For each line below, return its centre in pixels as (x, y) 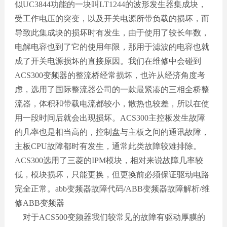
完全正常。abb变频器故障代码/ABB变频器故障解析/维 (112, 188)
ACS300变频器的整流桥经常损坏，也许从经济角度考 (110, 75)
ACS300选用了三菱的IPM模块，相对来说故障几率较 (109, 160)
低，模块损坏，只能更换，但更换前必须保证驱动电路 (112, 174)
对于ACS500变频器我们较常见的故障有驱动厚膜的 (110, 217)
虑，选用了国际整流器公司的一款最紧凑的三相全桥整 (112, 89)
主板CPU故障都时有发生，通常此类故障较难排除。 (108, 146)
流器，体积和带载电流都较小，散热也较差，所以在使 (112, 103)
